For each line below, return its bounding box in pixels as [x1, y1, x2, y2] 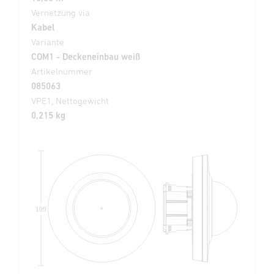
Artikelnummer [31, 66, 92, 77]
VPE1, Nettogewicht [31, 95, 109, 106]
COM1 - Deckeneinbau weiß [31, 51, 140, 62]
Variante [31, 37, 64, 48]
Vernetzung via [31, 7, 90, 18]
